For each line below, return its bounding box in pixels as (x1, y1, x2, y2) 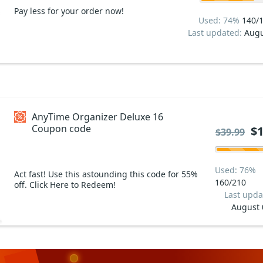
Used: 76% (215, 164, 256, 176)
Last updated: (187, 26, 244, 38)
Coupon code (32, 122, 91, 135)
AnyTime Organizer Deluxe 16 (32, 110, 163, 123)
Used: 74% (198, 14, 242, 26)
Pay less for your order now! (14, 5, 124, 16)
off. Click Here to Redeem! (14, 178, 116, 190)
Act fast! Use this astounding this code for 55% (14, 168, 198, 180)
